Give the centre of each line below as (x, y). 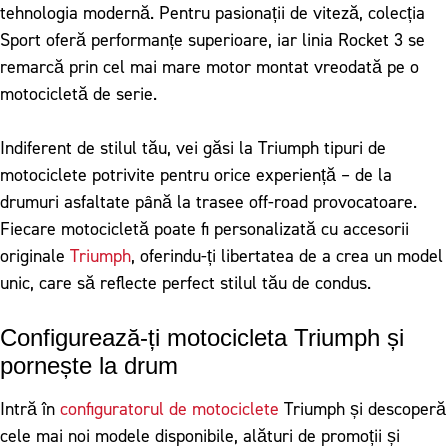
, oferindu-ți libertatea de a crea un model (287, 256)
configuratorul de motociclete (169, 409)
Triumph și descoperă (362, 409)
